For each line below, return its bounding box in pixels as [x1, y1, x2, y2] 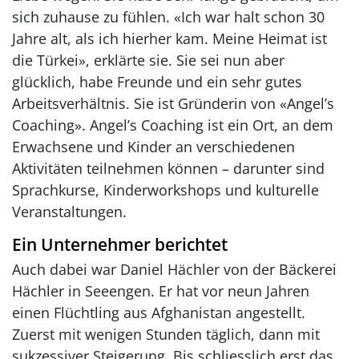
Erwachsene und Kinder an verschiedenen [12, 136, 295, 156]
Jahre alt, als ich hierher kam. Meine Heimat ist [12, 28, 327, 48]
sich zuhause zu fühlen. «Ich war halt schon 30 [12, 6, 325, 26]
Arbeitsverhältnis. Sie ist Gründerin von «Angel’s [12, 93, 334, 113]
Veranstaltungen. [12, 201, 127, 221]
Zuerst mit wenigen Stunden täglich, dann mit [12, 324, 320, 344]
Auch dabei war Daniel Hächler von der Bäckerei [12, 259, 337, 279]
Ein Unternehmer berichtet [12, 232, 228, 256]
